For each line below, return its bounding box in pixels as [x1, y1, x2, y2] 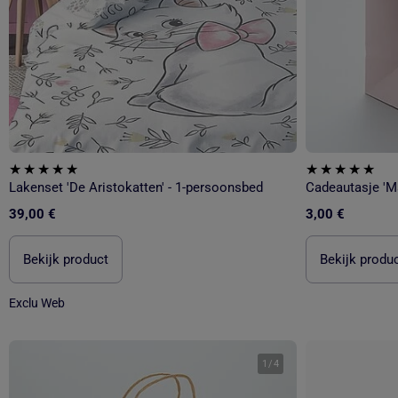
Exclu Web [9, 296, 65, 311]
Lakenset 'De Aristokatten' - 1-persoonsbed [9, 179, 263, 196]
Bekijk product [23, 251, 108, 268]
